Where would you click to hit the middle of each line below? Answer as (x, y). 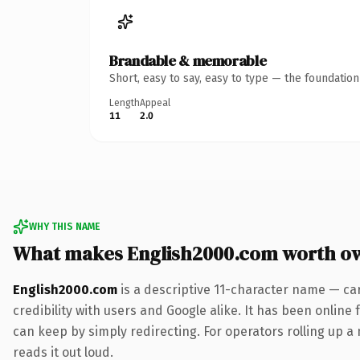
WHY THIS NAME (64, 226)
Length (125, 102)
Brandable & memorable (188, 60)
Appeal (155, 102)
